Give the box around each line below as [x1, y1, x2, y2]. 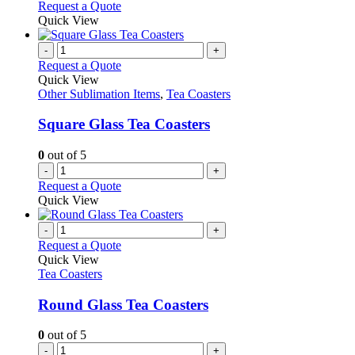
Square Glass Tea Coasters [38, 116, 210, 133]
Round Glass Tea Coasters [38, 296, 208, 313]
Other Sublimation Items [38, 86, 160, 101]
